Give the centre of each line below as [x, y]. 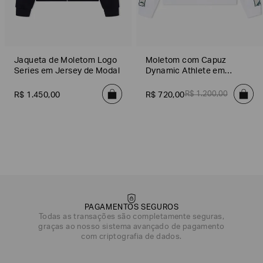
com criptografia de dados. [131, 238]
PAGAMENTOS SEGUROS [131, 208]
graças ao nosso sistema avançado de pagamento [131, 228]
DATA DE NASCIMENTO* [47, 241]
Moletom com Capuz [186, 61]
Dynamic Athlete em [186, 72]
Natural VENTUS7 [180, 82]
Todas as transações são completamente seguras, [131, 218]
